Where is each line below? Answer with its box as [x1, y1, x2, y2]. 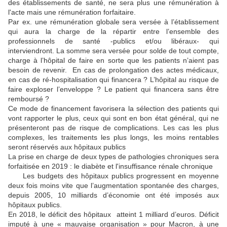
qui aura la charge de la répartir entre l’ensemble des [8, 27, 219, 35]
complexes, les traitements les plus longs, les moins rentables [8, 133, 219, 141]
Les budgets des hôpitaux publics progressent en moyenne [8, 171, 219, 180]
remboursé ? [8, 94, 49, 103]
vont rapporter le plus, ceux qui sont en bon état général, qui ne [8, 113, 219, 122]
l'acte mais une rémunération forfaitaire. [8, 8, 136, 16]
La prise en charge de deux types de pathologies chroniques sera [8, 152, 219, 161]
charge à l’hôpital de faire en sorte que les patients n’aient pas [8, 56, 219, 64]
